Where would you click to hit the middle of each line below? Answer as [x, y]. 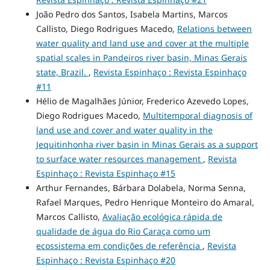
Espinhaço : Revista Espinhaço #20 [105, 260]
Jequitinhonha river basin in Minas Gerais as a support [147, 144]
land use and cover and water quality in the [124, 130]
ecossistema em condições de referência [119, 245]
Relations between [214, 28]
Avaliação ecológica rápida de [162, 216]
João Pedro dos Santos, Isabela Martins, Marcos [132, 14]
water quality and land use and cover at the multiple [142, 43]
